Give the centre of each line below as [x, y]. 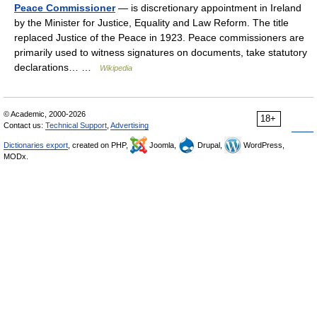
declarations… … [57, 67]
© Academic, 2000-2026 [45, 114]
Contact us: [24, 125]
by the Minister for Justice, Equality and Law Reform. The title [151, 23]
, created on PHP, [99, 145]
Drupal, [210, 145]
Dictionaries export [36, 145]
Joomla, [163, 145]
